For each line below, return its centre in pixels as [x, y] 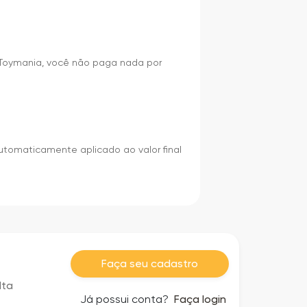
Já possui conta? [126, 299]
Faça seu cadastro [150, 263]
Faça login [200, 299]
